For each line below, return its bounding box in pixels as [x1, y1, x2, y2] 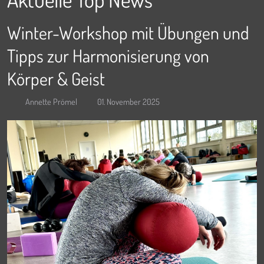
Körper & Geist [7, 67, 105, 90]
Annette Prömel [25, 96, 77, 107]
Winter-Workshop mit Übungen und [7, 21, 249, 44]
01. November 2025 [97, 96, 160, 107]
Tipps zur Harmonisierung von [7, 44, 209, 67]
